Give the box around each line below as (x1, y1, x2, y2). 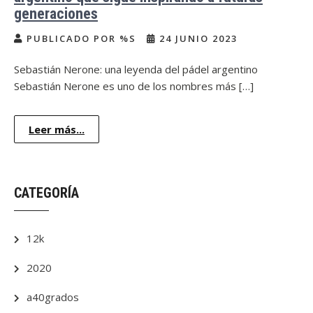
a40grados (27, 290, 79, 304)
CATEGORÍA (14, 184, 79, 201)
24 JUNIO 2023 (156, 32, 238, 45)
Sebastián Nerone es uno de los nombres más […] (14, 79, 254, 93)
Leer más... (29, 122, 85, 136)
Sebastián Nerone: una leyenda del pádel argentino (14, 62, 258, 76)
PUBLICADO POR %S (23, 32, 140, 45)
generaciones (14, 5, 98, 22)
